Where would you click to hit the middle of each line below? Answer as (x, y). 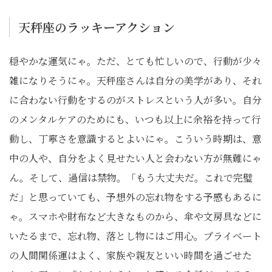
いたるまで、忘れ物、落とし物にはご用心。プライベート (135, 236)
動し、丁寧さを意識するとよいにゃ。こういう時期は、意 (135, 138)
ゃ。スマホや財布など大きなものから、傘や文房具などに (135, 216)
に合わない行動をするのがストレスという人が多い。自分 (135, 100)
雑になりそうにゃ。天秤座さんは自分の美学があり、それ (135, 80)
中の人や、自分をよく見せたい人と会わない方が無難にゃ (135, 158)
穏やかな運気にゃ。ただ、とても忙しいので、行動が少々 (135, 61)
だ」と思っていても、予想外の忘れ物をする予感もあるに (135, 197)
